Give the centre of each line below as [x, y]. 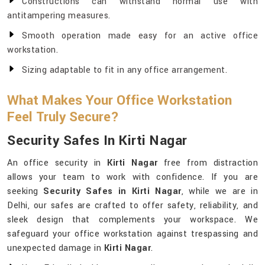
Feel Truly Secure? [63, 117]
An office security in [57, 163]
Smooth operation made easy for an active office [140, 36]
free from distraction [211, 163]
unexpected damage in [56, 248]
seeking [25, 192]
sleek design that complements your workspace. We [132, 220]
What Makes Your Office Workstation [119, 101]
